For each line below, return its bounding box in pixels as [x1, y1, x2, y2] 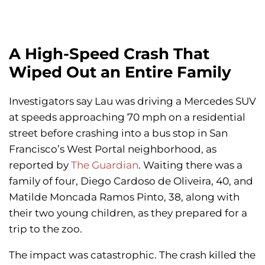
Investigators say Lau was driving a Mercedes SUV [9, 95, 256, 108]
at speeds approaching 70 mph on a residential [9, 111, 245, 124]
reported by [9, 159, 71, 172]
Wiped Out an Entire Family [9, 63, 231, 82]
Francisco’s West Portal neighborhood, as [9, 143, 216, 156]
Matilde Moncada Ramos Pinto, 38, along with [9, 191, 240, 203]
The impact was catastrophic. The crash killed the [9, 249, 256, 261]
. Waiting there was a [138, 159, 243, 172]
